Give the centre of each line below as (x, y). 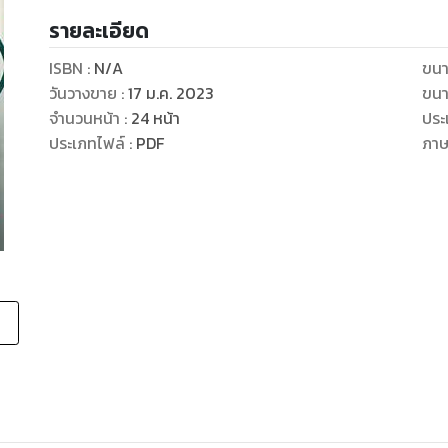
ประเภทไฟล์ (86, 143)
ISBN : (71, 68)
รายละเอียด (98, 31)
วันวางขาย (82, 93)
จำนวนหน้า (84, 118)
